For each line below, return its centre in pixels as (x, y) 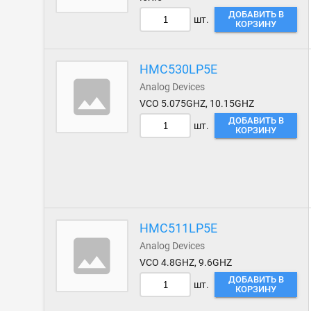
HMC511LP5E (179, 228)
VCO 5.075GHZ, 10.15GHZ (197, 103)
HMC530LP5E (179, 69)
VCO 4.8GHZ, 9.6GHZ (186, 262)
